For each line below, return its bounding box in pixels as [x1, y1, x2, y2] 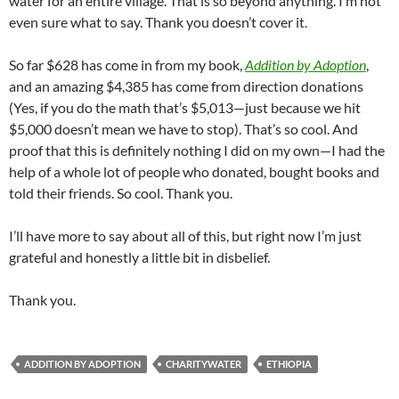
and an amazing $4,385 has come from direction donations [9, 77, 363, 94]
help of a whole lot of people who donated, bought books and [9, 163, 379, 180]
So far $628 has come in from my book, [9, 56, 245, 73]
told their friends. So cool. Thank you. [9, 184, 232, 201]
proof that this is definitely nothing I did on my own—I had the [9, 142, 385, 159]
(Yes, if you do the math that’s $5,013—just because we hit [9, 99, 361, 116]
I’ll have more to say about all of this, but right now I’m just [9, 227, 362, 244]
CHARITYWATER [166, 358, 241, 370]
